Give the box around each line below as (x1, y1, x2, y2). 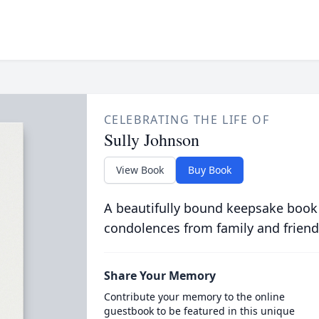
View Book (115, 163, 164, 177)
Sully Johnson (103, 128, 199, 151)
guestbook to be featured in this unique (103, 304, 295, 318)
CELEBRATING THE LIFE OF (103, 112, 270, 127)
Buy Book (187, 163, 231, 177)
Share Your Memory (103, 268, 216, 283)
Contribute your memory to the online (103, 290, 285, 303)
